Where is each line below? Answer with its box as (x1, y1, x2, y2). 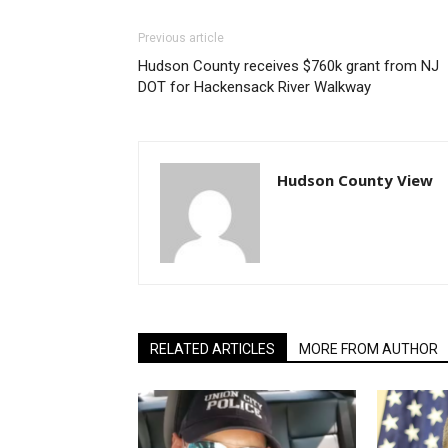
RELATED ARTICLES (150, 341, 275, 357)
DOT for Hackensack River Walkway (138, 78, 371, 96)
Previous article (138, 31, 224, 45)
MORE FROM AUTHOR (299, 341, 438, 357)
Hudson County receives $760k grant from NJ (138, 57, 439, 75)
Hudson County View (277, 170, 433, 190)
